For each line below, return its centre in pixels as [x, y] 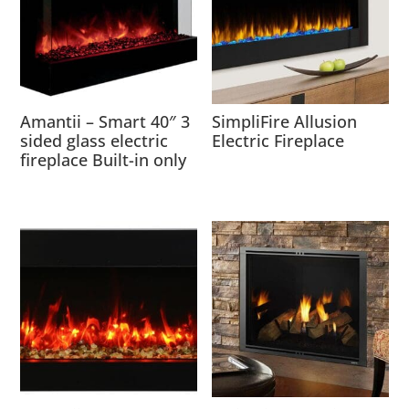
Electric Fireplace [278, 141]
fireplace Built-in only [104, 160]
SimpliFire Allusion [285, 122]
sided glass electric [94, 141]
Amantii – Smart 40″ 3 [105, 122]
